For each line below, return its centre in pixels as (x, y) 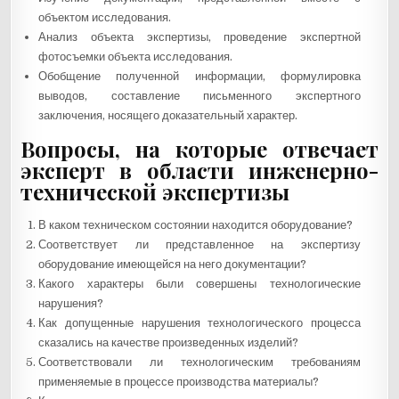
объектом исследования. (105, 17)
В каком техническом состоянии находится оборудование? (196, 224)
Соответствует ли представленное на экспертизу (199, 244)
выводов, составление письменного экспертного (199, 95)
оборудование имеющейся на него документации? (173, 264)
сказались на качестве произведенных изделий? (169, 342)
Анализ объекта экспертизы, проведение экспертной (199, 37)
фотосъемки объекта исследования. (136, 56)
